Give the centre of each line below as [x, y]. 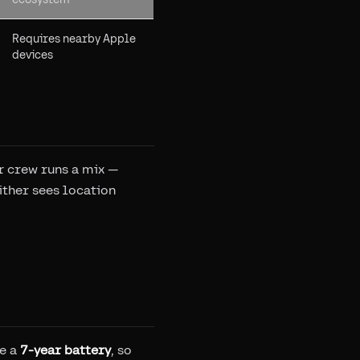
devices [33, 55]
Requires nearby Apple [74, 39]
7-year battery [65, 350]
